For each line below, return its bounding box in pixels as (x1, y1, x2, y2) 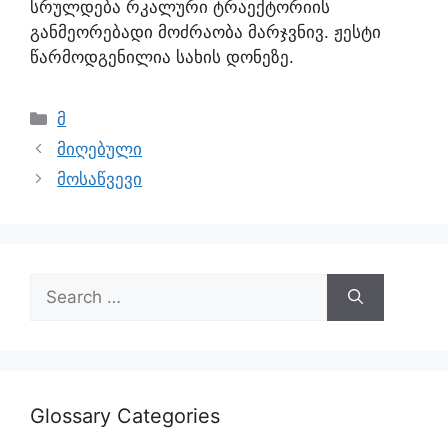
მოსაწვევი (57, 169, 143, 189)
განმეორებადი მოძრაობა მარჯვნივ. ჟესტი (30, 22, 381, 42)
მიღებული (57, 139, 143, 159)
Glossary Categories (30, 404, 220, 428)
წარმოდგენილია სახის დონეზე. (30, 47, 294, 67)
